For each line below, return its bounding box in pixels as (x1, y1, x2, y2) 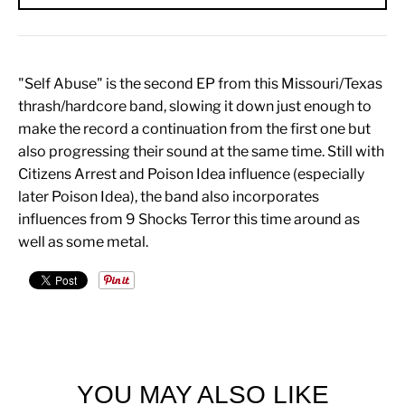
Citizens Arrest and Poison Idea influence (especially (18, 165, 364, 183)
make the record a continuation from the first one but (18, 119, 371, 137)
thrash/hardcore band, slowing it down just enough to (18, 97, 372, 115)
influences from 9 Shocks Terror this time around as (18, 210, 360, 228)
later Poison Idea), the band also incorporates (18, 187, 319, 205)
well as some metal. (18, 232, 148, 250)
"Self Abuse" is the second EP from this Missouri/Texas (18, 74, 382, 92)
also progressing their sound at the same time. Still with (18, 142, 384, 160)
